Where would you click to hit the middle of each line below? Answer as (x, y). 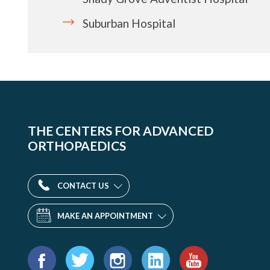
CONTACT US (83, 185)
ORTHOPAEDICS (77, 145)
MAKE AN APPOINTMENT (105, 215)
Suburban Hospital (129, 23)
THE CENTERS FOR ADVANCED (121, 130)
